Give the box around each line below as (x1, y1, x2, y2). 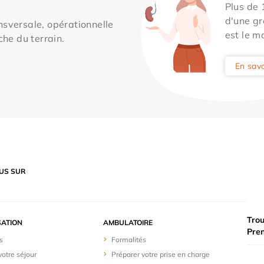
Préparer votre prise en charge (111, 249, 210, 259)
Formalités (111, 235, 147, 244)
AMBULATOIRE (103, 217, 153, 227)
